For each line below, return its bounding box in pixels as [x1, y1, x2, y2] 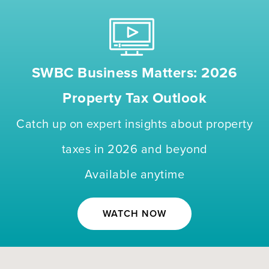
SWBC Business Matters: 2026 [31, 64, 238, 82]
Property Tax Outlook [62, 89, 207, 107]
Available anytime [84, 168, 185, 182]
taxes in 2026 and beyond [61, 142, 208, 157]
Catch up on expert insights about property [16, 117, 253, 131]
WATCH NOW [103, 208, 166, 220]
